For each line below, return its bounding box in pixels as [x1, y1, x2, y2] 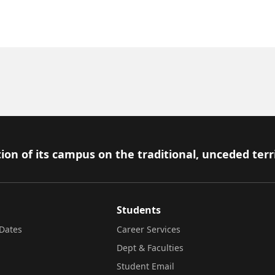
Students [117, 203, 161, 217]
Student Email [117, 260, 174, 272]
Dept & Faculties [117, 241, 184, 254]
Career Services [117, 223, 180, 235]
